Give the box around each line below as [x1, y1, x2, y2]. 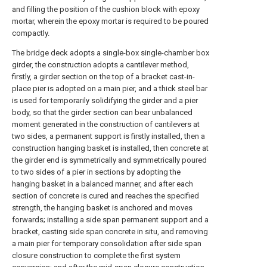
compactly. [12, 29, 49, 38]
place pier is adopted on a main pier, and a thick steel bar [12, 84, 207, 93]
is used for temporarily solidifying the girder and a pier [12, 96, 198, 105]
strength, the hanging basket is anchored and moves [12, 203, 193, 212]
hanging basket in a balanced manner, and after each [12, 179, 193, 188]
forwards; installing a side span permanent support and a [12, 215, 209, 224]
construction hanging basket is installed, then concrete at [12, 144, 209, 153]
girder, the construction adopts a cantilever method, [12, 60, 189, 69]
